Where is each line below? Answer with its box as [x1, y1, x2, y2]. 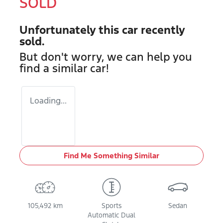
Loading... [30, 95, 67, 106]
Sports [101, 202, 121, 210]
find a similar [19, 61, 90, 75]
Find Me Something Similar [64, 151, 159, 160]
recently [138, 23, 185, 37]
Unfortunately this [19, 23, 122, 37]
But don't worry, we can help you [19, 50, 192, 64]
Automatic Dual [87, 211, 135, 220]
